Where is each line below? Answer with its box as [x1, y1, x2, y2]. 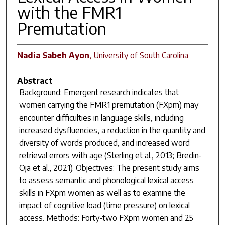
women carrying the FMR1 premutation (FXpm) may [19, 99, 198, 110]
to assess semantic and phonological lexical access [19, 175, 194, 185]
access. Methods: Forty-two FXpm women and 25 [19, 212, 193, 223]
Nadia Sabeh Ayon [17, 50, 89, 60]
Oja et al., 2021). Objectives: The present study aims [19, 162, 199, 173]
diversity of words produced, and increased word [19, 137, 190, 148]
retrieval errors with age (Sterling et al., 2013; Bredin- [19, 150, 202, 160]
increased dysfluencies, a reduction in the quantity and [19, 125, 205, 135]
